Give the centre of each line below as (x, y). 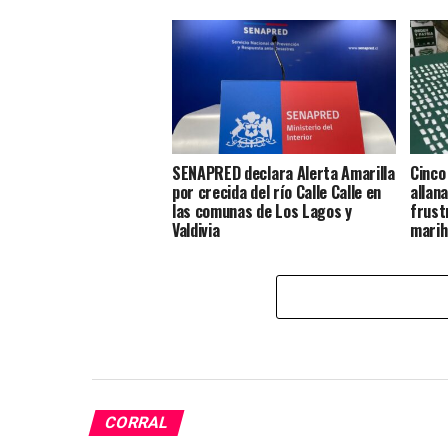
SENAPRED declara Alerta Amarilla (283, 173)
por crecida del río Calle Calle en (277, 192)
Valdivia (196, 230)
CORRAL (136, 422)
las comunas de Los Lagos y (262, 211)
